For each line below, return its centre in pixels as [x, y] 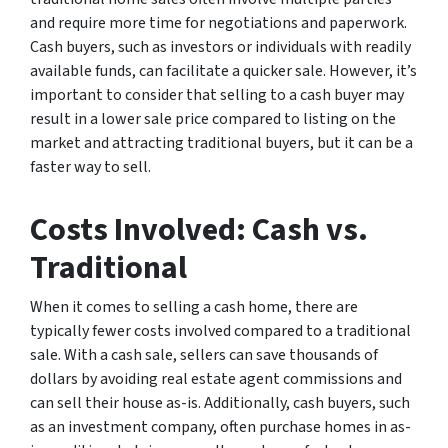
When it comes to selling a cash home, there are [194, 306]
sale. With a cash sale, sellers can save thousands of [204, 354]
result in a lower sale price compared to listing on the [213, 118]
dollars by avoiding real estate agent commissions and [216, 378]
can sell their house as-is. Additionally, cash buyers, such [220, 402]
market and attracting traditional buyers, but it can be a [221, 142]
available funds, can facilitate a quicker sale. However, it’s [223, 70]
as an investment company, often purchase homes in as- [220, 426]
